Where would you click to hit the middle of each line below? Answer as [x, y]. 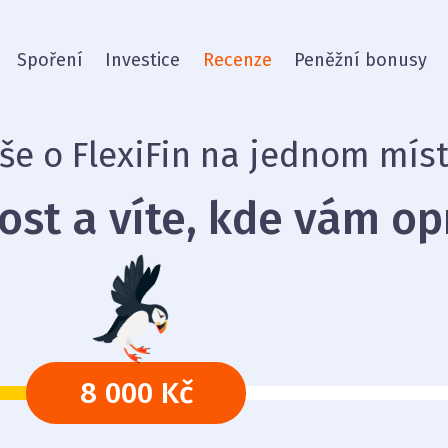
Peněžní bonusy [361, 59]
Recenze [237, 59]
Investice [143, 59]
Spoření [49, 59]
